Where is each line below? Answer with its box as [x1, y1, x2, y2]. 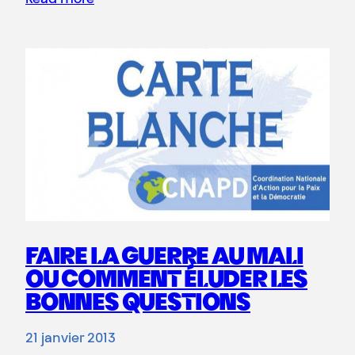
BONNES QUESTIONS [25, 292, 250, 317]
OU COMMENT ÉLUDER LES [25, 269, 308, 294]
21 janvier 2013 [25, 333, 116, 346]
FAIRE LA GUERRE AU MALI [25, 246, 303, 271]
